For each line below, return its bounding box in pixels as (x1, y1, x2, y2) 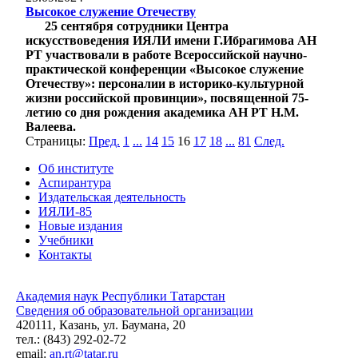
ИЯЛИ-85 (38, 204, 92, 218)
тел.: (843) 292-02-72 (16, 332, 126, 346)
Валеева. (26, 119, 76, 133)
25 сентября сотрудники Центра (45, 18, 229, 33)
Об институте (38, 161, 113, 175)
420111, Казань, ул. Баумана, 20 (16, 317, 185, 332)
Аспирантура (38, 175, 111, 189)
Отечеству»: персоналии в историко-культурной (26, 76, 304, 90)
